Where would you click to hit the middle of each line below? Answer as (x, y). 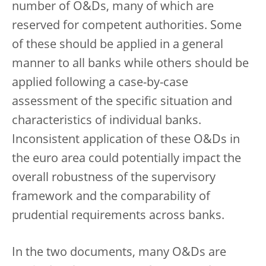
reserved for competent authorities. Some (127, 26)
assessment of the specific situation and (122, 102)
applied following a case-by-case (100, 83)
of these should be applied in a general (118, 45)
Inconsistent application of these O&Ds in (126, 140)
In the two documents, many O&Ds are (119, 253)
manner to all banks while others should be (130, 64)
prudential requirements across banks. (118, 216)
